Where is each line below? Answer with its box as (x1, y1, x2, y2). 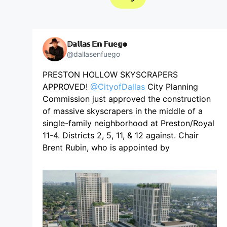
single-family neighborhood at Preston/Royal (43, 118, 214, 128)
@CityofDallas (90, 82, 145, 92)
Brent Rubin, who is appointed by (43, 142, 170, 153)
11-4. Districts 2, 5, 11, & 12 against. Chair (43, 130, 199, 140)
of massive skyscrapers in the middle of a (43, 106, 203, 116)
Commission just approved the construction (43, 94, 211, 104)
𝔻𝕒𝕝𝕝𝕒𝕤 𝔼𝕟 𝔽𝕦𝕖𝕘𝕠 (67, 40, 127, 48)
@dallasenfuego (67, 50, 120, 58)
